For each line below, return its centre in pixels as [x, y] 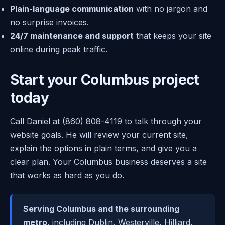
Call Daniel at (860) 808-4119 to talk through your [106, 121]
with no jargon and [171, 8]
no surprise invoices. [49, 22]
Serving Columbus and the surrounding [101, 209]
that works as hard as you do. [67, 175]
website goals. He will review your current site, [99, 134]
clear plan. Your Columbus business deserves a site [108, 161]
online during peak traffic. [59, 49]
